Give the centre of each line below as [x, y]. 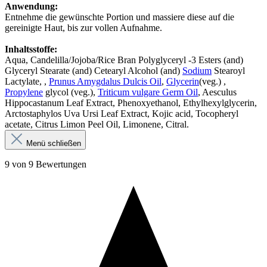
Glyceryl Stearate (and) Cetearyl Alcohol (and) [94, 71]
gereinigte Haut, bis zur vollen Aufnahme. [83, 28]
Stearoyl [228, 71]
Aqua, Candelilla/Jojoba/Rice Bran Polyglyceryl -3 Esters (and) [124, 60]
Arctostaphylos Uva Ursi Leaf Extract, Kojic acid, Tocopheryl [122, 114]
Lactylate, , [27, 81]
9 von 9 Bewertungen [46, 164]
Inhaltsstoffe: [31, 49]
